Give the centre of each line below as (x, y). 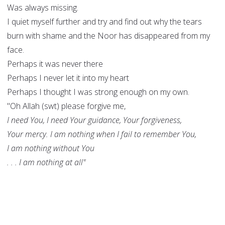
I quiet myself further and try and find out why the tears (104, 22)
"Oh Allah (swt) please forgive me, (66, 106)
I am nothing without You (51, 148)
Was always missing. (43, 8)
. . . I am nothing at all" (46, 162)
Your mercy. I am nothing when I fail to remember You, (102, 134)
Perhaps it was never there (55, 64)
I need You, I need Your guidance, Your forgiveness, (94, 120)
